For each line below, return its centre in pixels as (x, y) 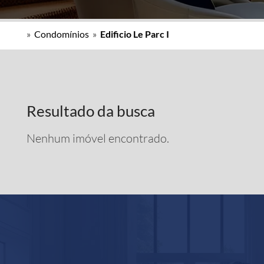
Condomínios (62, 34)
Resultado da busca (91, 111)
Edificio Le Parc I (135, 34)
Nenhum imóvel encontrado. (98, 138)
